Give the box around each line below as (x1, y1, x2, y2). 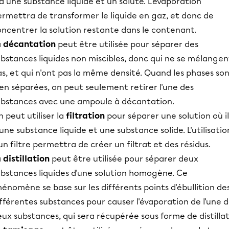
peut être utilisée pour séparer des (56, 39, 198, 49)
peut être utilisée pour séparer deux (50, 154, 198, 164)
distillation (3, 154, 50, 164)
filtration (66, 111, 105, 121)
